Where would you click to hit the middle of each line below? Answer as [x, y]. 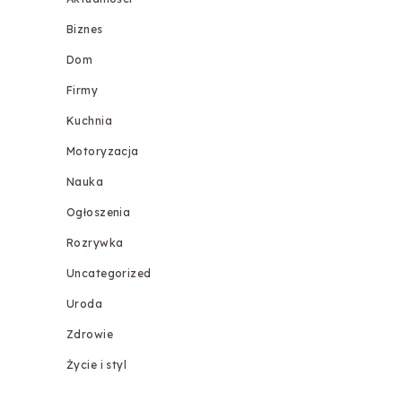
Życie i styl [96, 365]
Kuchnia [89, 121]
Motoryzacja [102, 152]
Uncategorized [109, 274]
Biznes [84, 30]
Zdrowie [90, 335]
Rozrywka [95, 243]
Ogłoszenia [98, 213]
